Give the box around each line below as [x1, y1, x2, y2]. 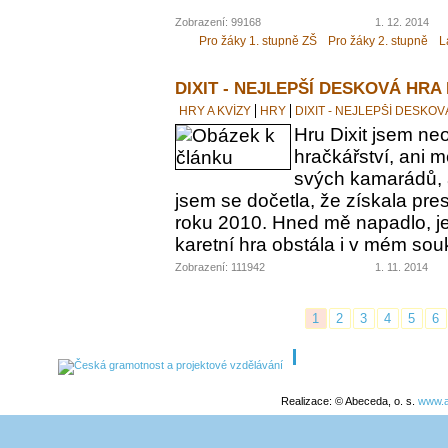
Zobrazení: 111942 [175, 260, 265, 273]
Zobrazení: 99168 [175, 16, 261, 29]
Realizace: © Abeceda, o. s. [281, 395, 419, 408]
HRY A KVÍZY [179, 103, 251, 118]
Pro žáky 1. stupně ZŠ [199, 33, 317, 48]
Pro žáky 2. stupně [328, 33, 428, 48]
